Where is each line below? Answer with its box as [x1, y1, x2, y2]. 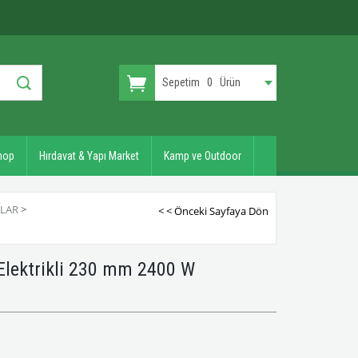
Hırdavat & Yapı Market [39, 149, 139, 162]
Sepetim [162, 76, 201, 89]
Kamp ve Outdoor [164, 149, 241, 162]
